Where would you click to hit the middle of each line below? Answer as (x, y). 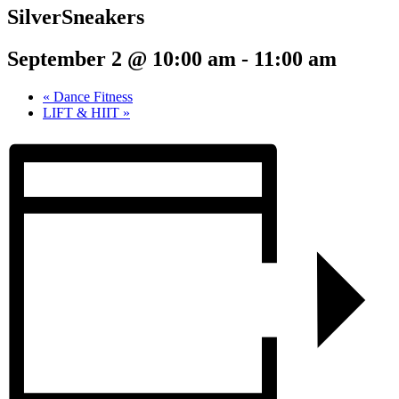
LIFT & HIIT (83, 112)
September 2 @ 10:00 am (122, 58)
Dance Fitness (91, 96)
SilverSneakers (76, 17)
